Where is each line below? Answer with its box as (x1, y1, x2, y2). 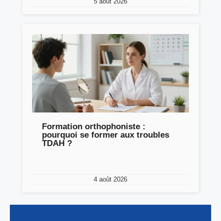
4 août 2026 (94, 175, 127, 183)
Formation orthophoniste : (42, 121, 146, 131)
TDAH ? (42, 138, 72, 148)
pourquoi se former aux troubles (42, 130, 169, 140)
